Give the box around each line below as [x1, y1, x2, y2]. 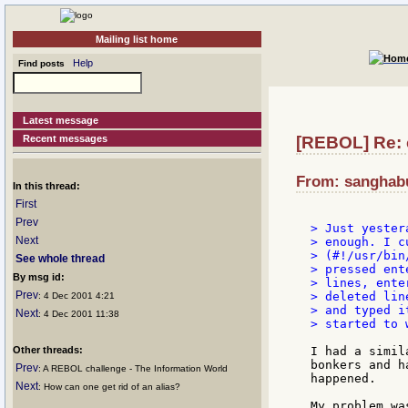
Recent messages [23, 133, 108, 144]
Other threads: [13, 344, 83, 355]
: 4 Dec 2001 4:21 [38, 291, 115, 301]
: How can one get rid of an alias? [38, 382, 180, 392]
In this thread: [13, 180, 80, 191]
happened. [311, 372, 376, 386]
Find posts [13, 58, 65, 68]
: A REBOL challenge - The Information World [38, 363, 228, 373]
